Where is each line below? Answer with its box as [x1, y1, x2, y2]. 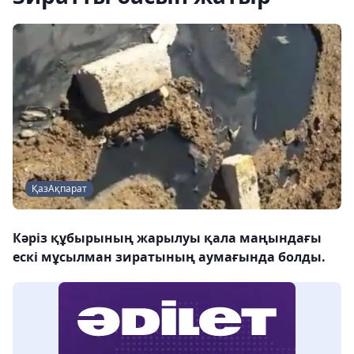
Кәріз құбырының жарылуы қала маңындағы [13, 229, 322, 247]
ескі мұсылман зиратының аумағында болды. [13, 248, 326, 266]
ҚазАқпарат [32, 182, 87, 196]
